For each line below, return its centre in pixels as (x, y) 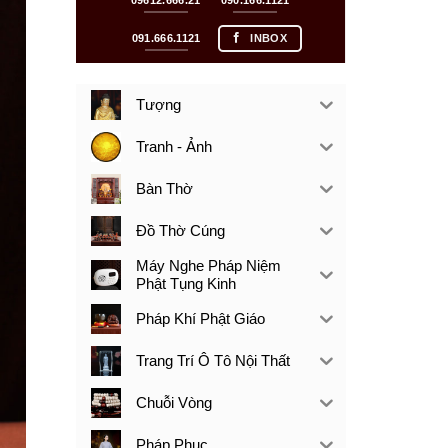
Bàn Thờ (164, 189)
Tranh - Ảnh (173, 147)
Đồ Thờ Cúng (180, 231)
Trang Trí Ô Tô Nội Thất (212, 361)
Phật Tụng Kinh (185, 284)
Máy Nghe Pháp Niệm (208, 266)
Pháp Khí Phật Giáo (200, 319)
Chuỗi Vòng (173, 403)
